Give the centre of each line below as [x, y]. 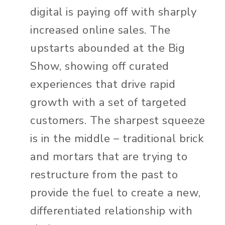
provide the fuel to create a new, [116, 193]
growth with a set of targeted [108, 103]
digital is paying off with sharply [113, 12]
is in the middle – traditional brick [117, 139]
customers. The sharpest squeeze [118, 121]
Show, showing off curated [100, 67]
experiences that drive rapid [103, 85]
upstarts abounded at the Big [107, 48]
